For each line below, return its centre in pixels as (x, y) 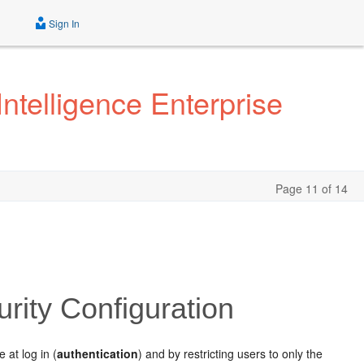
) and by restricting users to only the (231, 353)
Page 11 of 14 (312, 188)
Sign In (63, 23)
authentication (98, 353)
